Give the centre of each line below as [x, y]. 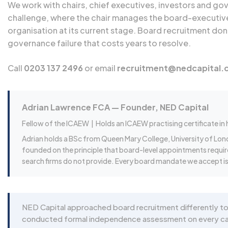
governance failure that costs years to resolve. [99, 43]
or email [100, 68]
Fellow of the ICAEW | [59, 123]
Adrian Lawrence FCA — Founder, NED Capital [115, 107]
